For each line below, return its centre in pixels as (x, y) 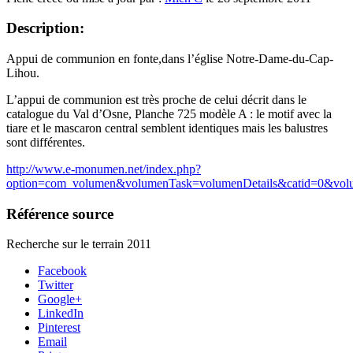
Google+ (60, 299)
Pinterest (59, 328)
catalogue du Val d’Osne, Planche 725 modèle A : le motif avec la (169, 113)
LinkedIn (61, 314)
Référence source (60, 214)
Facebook (62, 271)
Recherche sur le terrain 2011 (79, 244)
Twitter (56, 285)
